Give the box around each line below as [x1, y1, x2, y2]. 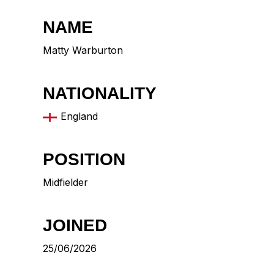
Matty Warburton [43, 44, 123, 57]
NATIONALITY [43, 84, 157, 103]
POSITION [43, 150, 125, 169]
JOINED [43, 216, 107, 235]
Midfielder [43, 176, 88, 189]
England [61, 110, 98, 123]
